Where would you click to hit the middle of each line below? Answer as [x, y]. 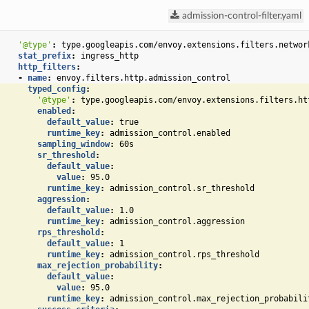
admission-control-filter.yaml [242, 16]
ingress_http [109, 56]
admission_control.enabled [170, 133]
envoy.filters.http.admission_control [143, 78]
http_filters [47, 67]
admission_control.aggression [177, 222]
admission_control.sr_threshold [182, 189]
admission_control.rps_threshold [184, 255]
